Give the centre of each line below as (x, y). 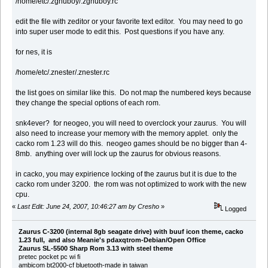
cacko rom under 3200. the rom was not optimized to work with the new (131, 185)
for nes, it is (34, 52)
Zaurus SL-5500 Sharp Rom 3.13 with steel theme (95, 248)
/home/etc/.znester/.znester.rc (63, 73)
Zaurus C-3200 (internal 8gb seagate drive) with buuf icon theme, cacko (131, 231)
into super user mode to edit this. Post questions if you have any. (120, 32)
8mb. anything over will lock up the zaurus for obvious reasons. (118, 154)
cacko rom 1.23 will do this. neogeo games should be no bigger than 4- (132, 144)
